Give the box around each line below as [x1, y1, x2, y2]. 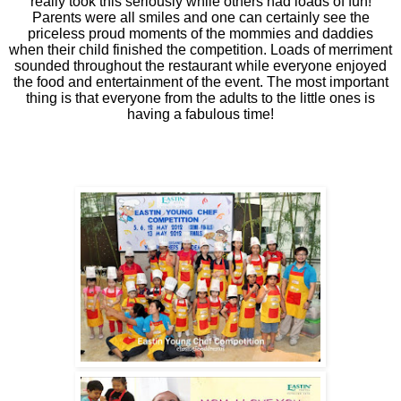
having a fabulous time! [127, 106, 274, 122]
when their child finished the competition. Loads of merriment [9, 41, 392, 57]
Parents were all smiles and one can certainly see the [31, 9, 370, 25]
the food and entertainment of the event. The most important [13, 73, 388, 90]
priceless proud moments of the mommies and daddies [28, 25, 373, 41]
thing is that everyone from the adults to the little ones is [26, 90, 375, 106]
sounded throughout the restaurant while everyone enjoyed [14, 57, 387, 73]
